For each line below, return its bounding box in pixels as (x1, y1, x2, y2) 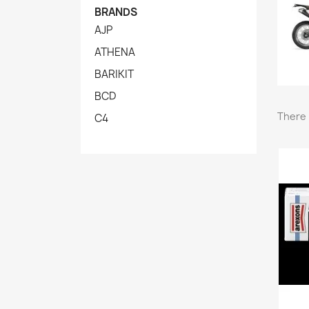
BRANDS (94, 4, 137, 19)
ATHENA (94, 44, 135, 59)
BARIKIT (94, 66, 134, 81)
